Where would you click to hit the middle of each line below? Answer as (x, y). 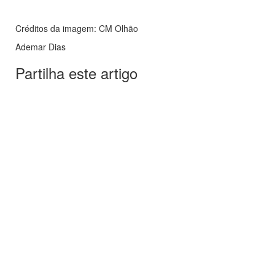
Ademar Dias (41, 47)
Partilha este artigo (76, 73)
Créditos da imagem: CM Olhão (77, 29)
